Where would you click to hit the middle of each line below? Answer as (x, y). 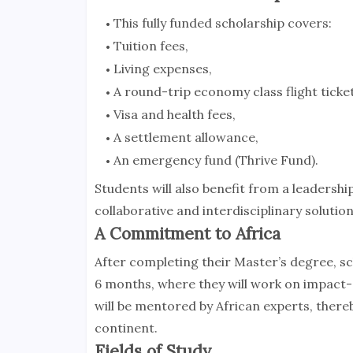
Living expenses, (162, 69)
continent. (126, 328)
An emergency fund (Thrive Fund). (216, 160)
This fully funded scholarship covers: (222, 23)
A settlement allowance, (186, 137)
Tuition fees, (150, 46)
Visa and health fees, (174, 115)
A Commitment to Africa (187, 234)
